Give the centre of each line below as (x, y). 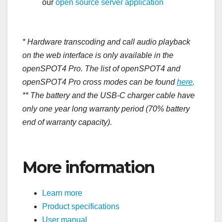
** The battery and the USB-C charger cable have (109, 96)
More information (88, 167)
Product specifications (81, 206)
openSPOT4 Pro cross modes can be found (100, 82)
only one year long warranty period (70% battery (106, 109)
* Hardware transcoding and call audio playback (106, 42)
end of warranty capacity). (67, 122)
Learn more (62, 193)
